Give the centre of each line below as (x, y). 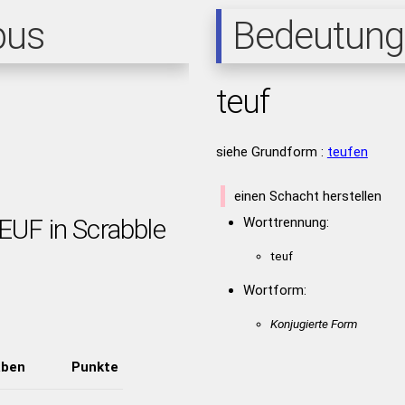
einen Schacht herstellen (307, 196)
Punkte (94, 367)
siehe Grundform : (271, 152)
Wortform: (274, 290)
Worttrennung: (286, 222)
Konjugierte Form (313, 324)
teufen (347, 152)
